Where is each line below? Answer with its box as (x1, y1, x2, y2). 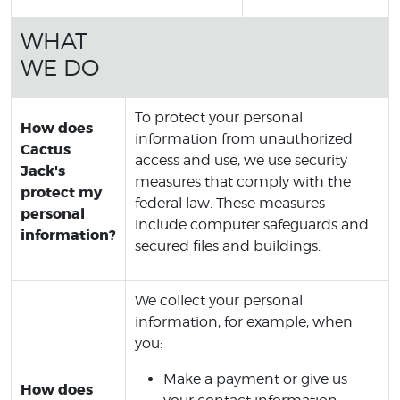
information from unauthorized (135, 130, 353, 147)
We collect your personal (135, 292, 303, 309)
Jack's (21, 162, 65, 180)
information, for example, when (135, 313, 353, 330)
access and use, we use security (135, 152, 347, 169)
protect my (21, 183, 102, 202)
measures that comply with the (135, 173, 351, 190)
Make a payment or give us (163, 371, 347, 387)
